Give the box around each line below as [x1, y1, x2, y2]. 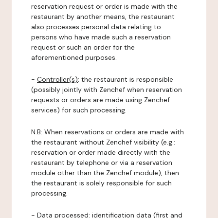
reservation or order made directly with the [31, 148, 170, 157]
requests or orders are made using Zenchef [31, 95, 170, 104]
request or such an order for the [31, 43, 135, 52]
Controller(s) [37, 75, 78, 84]
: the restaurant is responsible [78, 75, 173, 84]
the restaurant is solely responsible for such [31, 179, 172, 187]
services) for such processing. [31, 106, 127, 114]
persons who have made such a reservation [31, 33, 171, 41]
